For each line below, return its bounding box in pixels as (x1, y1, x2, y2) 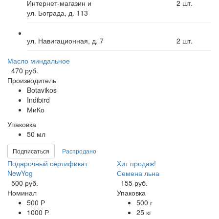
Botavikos (27, 85, 57, 95)
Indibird (27, 94, 50, 105)
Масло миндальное (7, 55, 70, 66)
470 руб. (11, 65, 38, 75)
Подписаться (13, 146, 49, 155)
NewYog (7, 168, 33, 178)
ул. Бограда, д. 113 (27, 7, 88, 18)
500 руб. (11, 177, 38, 188)
